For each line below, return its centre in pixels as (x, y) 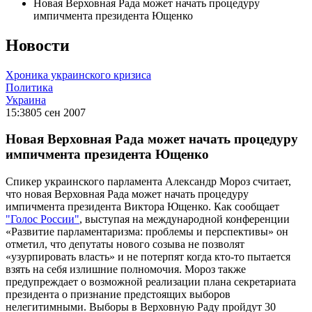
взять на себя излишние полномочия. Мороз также (126, 270)
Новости (38, 45)
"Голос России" (42, 219)
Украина (26, 100)
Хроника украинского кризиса (78, 75)
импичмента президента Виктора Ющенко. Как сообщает (142, 207)
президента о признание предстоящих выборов (118, 295)
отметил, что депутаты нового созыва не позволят (125, 244)
